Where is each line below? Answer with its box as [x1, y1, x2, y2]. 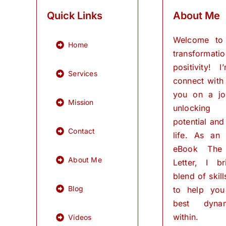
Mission [68, 98, 94, 107]
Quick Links [46, 9, 102, 22]
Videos [68, 213, 92, 222]
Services [68, 69, 97, 78]
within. [173, 211, 199, 222]
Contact [68, 127, 95, 136]
